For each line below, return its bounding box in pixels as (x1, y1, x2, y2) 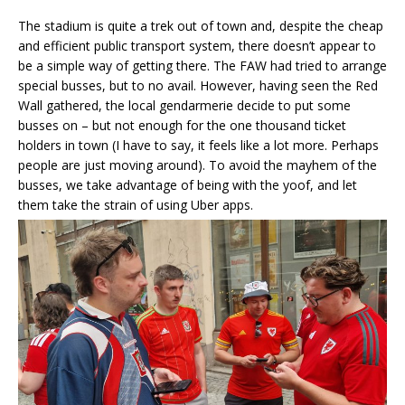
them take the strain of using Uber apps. (18, 195, 253, 213)
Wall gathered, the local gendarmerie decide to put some (18, 96, 351, 114)
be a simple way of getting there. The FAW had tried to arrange (18, 56, 387, 74)
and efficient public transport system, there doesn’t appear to (18, 36, 376, 54)
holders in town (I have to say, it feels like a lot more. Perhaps (18, 136, 379, 154)
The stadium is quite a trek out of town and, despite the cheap (18, 16, 383, 34)
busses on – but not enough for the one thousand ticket (18, 116, 346, 134)
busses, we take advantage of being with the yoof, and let (18, 175, 357, 193)
